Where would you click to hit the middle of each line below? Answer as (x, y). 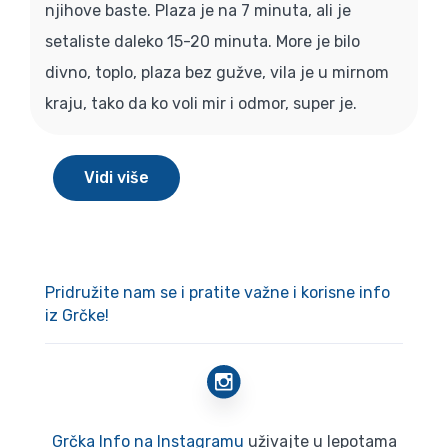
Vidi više (116, 177)
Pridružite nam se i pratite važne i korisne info (217, 292)
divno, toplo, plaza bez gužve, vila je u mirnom (217, 72)
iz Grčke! (77, 315)
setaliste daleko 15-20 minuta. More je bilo (202, 41)
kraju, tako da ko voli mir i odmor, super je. (201, 103)
